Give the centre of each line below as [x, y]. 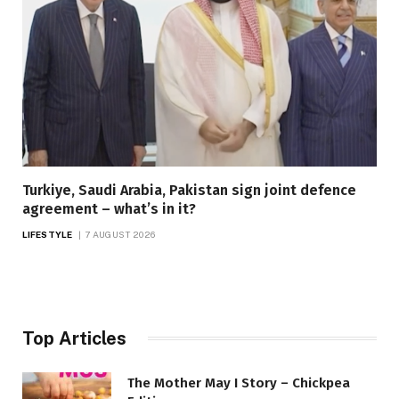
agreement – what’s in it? [109, 208]
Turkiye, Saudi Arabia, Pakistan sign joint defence [189, 190]
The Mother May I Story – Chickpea [239, 383]
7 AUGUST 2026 [120, 234]
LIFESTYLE [47, 234]
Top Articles [74, 338]
